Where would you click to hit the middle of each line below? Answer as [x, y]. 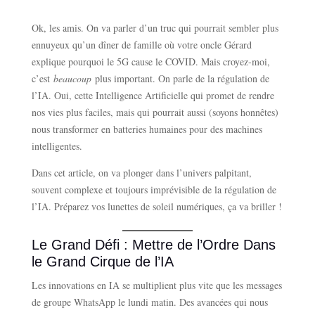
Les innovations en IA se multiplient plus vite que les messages [156, 285]
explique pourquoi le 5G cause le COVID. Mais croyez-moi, [150, 61]
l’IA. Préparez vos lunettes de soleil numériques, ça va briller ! [156, 206]
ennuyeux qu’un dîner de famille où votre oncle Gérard [141, 44]
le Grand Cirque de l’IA [102, 261]
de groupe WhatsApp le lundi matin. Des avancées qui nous [149, 302]
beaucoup [72, 78]
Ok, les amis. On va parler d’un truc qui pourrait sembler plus [155, 27]
